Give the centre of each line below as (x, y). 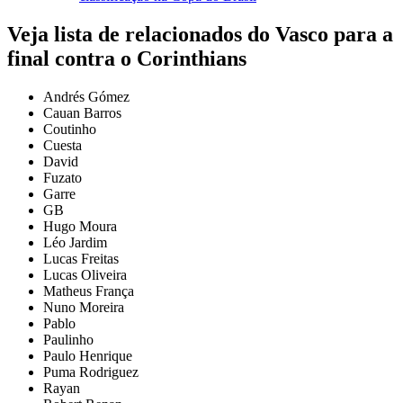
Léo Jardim (75, 243)
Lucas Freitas (81, 259)
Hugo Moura (80, 227)
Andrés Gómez (86, 97)
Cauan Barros (82, 113)
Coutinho (70, 130)
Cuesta (63, 146)
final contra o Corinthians (127, 59)
